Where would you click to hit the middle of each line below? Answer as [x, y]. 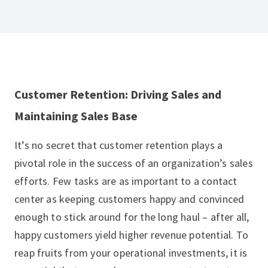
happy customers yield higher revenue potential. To [132, 235]
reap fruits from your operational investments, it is [131, 253]
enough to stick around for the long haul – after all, [132, 217]
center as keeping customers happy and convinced [130, 199]
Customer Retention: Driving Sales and [118, 94]
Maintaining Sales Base [76, 116]
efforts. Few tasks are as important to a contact [126, 181]
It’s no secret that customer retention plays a [119, 145]
